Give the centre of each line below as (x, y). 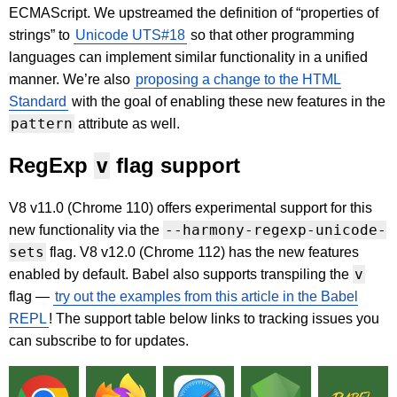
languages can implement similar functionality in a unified (188, 58)
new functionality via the (86, 230)
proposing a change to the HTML (238, 80)
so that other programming (271, 35)
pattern (42, 124)
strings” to (41, 35)
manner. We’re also (71, 80)
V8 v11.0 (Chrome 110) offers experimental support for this (191, 208)
